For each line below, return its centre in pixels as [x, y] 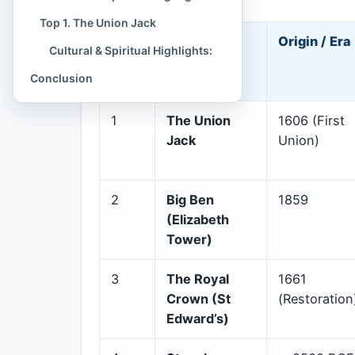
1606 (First [311, 120]
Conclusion [61, 78]
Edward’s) [198, 318]
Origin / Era [315, 41]
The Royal [198, 279]
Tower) [189, 239]
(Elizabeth [198, 219]
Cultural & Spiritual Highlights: [131, 50]
